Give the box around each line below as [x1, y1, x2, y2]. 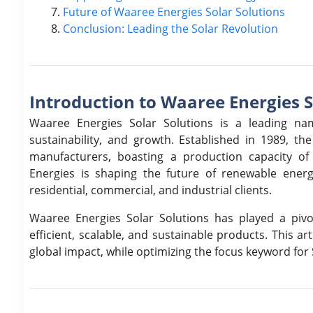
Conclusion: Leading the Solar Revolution [63, 20, 278, 36]
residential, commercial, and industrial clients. [29, 182, 272, 198]
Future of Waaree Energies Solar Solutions [63, 3, 285, 20]
